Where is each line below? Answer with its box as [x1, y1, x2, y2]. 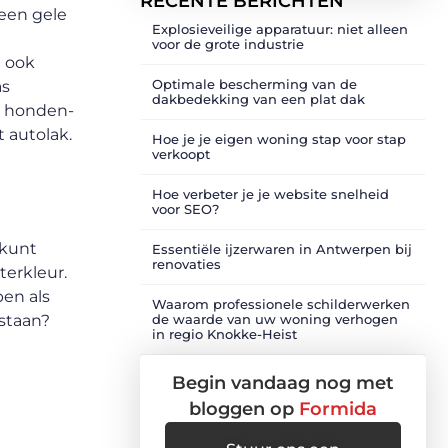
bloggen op [189, 398, 299, 420]
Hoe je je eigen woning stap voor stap [152, 131, 406, 147]
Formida [299, 398, 377, 420]
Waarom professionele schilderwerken [152, 296, 410, 312]
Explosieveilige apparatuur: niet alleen [152, 21, 408, 37]
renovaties [152, 256, 221, 272]
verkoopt [152, 146, 210, 162]
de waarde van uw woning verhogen [152, 311, 398, 327]
